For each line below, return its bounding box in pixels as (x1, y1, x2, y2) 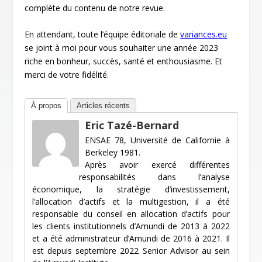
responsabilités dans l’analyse (79, 171, 230, 183)
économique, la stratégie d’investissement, (32, 184, 230, 195)
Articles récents (77, 101, 130, 111)
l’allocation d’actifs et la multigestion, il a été (32, 196, 230, 208)
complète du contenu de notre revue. (25, 2, 166, 13)
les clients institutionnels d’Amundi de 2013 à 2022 (32, 220, 230, 232)
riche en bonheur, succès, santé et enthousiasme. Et (25, 56, 223, 67)
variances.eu (180, 29, 227, 40)
